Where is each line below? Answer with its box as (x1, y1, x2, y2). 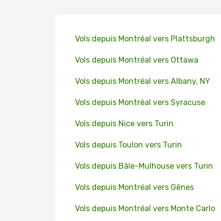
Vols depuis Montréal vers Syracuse (75, 98, 205, 107)
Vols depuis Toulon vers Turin (75, 140, 182, 149)
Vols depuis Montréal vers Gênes (75, 183, 194, 192)
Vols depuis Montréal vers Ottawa (75, 55, 198, 65)
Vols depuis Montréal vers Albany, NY (75, 76, 210, 86)
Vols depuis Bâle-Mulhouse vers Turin (75, 161, 213, 171)
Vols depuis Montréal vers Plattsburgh (75, 34, 215, 43)
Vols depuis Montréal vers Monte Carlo (75, 204, 215, 213)
